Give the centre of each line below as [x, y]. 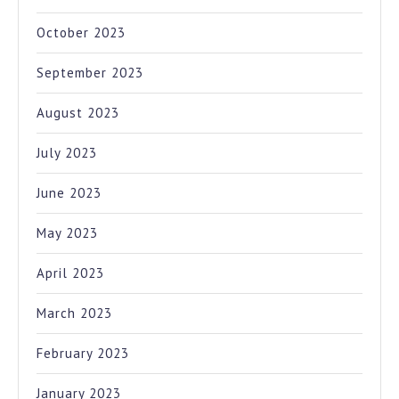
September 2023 [90, 73]
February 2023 [83, 354]
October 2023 [81, 33]
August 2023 [78, 113]
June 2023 [69, 193]
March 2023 [74, 313]
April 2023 [70, 273]
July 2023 [67, 153]
